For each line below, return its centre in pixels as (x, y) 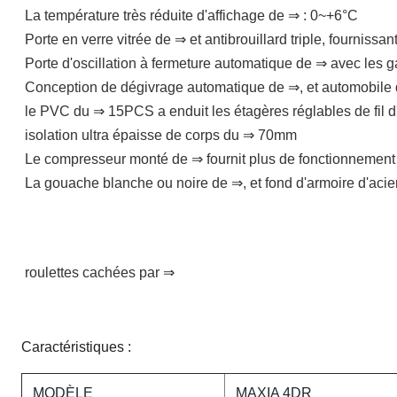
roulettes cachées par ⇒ (100, 272)
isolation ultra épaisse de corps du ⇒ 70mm (161, 135)
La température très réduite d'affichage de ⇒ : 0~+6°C (191, 16)
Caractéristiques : (76, 347)
